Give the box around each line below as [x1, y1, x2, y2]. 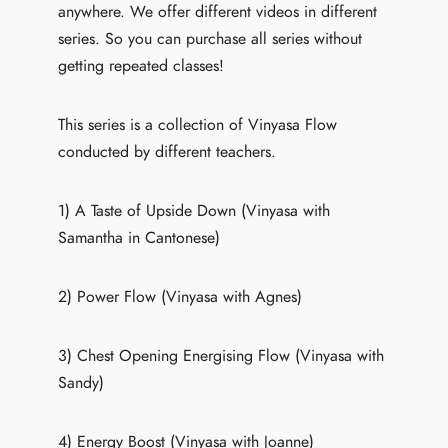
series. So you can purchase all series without [58, 28, 363, 51]
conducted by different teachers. [58, 141, 277, 164]
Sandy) [58, 372, 105, 395]
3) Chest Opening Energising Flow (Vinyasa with [58, 345, 385, 368]
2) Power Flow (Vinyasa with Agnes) [58, 286, 303, 309]
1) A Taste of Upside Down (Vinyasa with [58, 200, 331, 223]
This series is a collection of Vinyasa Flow [58, 114, 338, 137]
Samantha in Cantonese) [58, 227, 221, 250]
